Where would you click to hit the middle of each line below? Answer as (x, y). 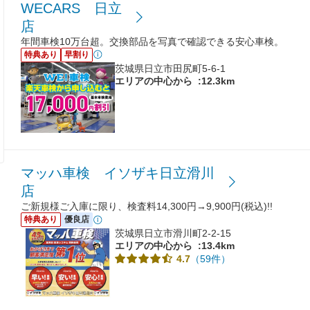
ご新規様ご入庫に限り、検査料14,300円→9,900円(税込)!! (147, 207)
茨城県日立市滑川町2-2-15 (173, 234)
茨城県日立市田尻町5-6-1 (170, 68)
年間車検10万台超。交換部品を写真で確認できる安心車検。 (152, 41)
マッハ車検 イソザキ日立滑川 (118, 173)
